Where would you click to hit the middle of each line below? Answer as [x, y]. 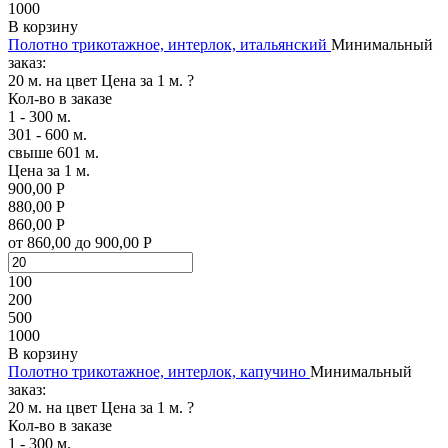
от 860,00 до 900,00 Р [80, 242]
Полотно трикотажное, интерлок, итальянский [167, 44]
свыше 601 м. [53, 152]
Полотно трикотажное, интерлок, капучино [157, 371]
